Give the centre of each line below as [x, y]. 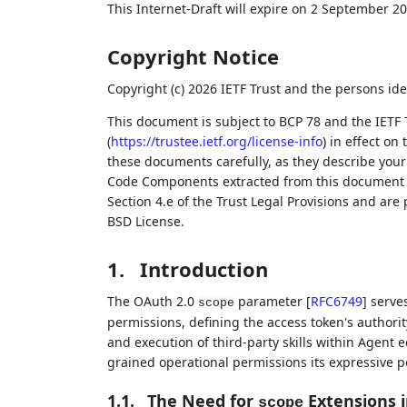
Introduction [203, 269]
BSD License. [145, 221]
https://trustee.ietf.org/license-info [216, 141]
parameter [270, 301]
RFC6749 [336, 301]
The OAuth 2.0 [152, 301]
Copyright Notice [193, 56]
